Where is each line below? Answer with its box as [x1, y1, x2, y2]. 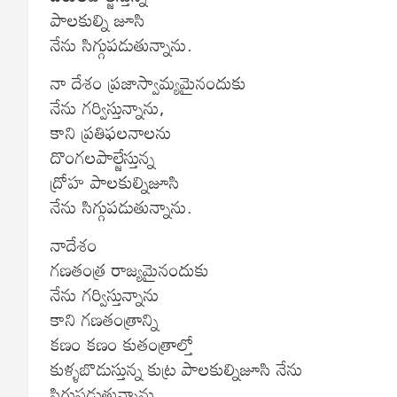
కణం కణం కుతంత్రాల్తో [51, 325, 194, 362]
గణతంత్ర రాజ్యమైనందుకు [51, 251, 209, 287]
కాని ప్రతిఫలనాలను [51, 113, 172, 150]
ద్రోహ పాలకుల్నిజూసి [51, 163, 180, 199]
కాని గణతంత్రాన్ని [51, 300, 159, 337]
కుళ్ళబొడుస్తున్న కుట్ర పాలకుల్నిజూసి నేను [51, 350, 303, 386]
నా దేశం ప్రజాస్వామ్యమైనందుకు [51, 64, 246, 100]
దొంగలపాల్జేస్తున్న [51, 138, 155, 175]
